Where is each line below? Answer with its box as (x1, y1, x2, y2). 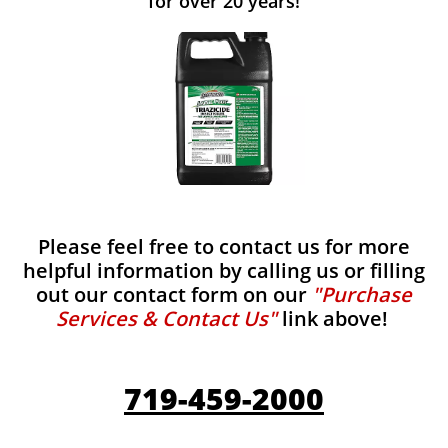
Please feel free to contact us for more (38, 233, 410, 260)
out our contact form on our (36, 281, 312, 308)
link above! (276, 305, 393, 332)
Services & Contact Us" (55, 305, 277, 332)
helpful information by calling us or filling (23, 257, 425, 284)
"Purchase (312, 281, 412, 308)
